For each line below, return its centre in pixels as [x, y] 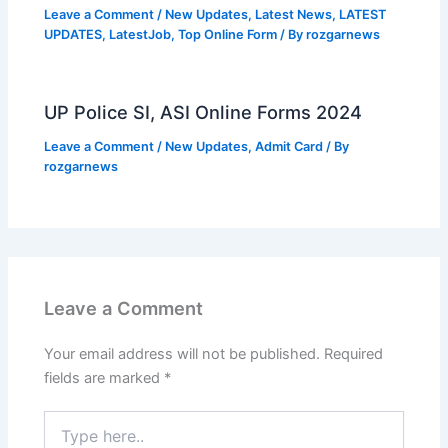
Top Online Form [228, 34]
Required [354, 353]
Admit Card [289, 146]
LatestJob [140, 34]
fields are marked [104, 377]
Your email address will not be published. [182, 353]
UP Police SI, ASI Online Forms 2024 [203, 111]
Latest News [294, 14]
